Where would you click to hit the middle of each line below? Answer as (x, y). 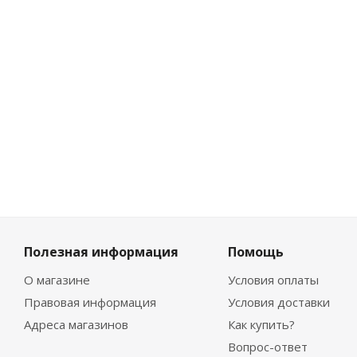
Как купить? (261, 324)
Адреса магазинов (76, 324)
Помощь (255, 252)
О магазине (57, 280)
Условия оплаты (273, 280)
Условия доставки (279, 302)
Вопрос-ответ (267, 347)
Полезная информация (101, 252)
